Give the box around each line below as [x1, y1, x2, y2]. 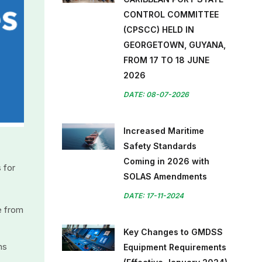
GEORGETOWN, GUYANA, [123, 40, 226, 50]
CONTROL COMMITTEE [123, 9, 219, 19]
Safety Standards [123, 141, 196, 151]
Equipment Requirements [123, 242, 226, 252]
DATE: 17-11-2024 [123, 191, 184, 200]
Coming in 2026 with [123, 156, 209, 166]
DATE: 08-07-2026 [123, 90, 189, 99]
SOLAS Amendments [123, 171, 207, 181]
